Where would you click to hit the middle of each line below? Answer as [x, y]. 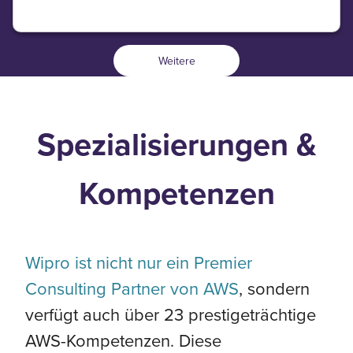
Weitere [176, 60]
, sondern [274, 288]
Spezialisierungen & [176, 145]
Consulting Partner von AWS [132, 288]
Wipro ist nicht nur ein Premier [139, 262]
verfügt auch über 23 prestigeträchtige [171, 314]
